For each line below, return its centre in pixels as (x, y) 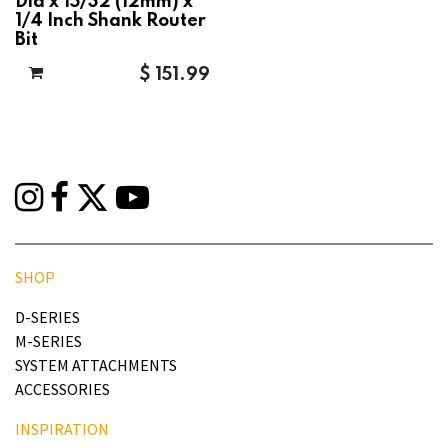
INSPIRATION (62, 429)
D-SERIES (47, 317)
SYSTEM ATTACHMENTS (96, 365)
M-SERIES (48, 341)
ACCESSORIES (62, 389)
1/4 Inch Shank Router (110, 21)
